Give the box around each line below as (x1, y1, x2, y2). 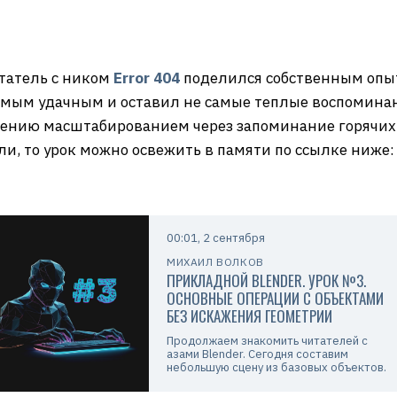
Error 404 (113, 68, 180, 88)
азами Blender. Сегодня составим (166, 346, 348, 362)
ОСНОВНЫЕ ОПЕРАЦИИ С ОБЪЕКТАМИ (166, 287, 384, 309)
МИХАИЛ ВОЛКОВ (166, 255, 264, 269)
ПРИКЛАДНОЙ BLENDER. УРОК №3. (166, 269, 366, 292)
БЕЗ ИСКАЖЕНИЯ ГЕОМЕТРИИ (166, 305, 332, 327)
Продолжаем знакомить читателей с (166, 333, 368, 348)
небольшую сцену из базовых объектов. (166, 360, 386, 375)
